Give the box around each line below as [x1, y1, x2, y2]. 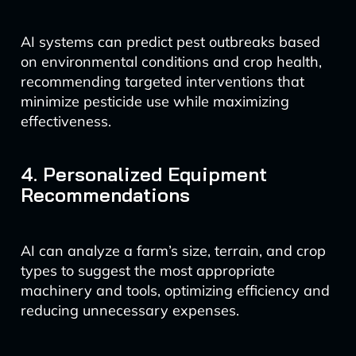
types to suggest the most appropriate [20, 261, 275, 280]
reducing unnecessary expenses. [20, 301, 239, 319]
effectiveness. [20, 112, 111, 130]
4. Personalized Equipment [20, 162, 267, 186]
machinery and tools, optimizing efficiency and [20, 281, 330, 300]
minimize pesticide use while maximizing [20, 92, 289, 110]
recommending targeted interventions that [20, 72, 304, 91]
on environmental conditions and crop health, [20, 52, 322, 71]
